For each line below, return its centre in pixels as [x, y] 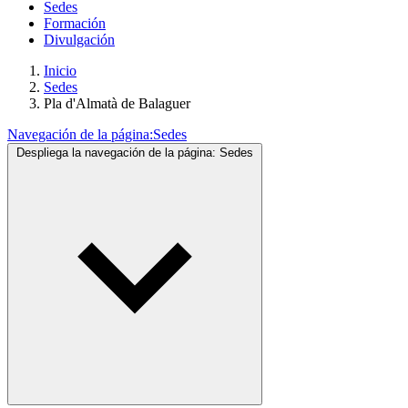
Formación [75, 23]
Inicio [60, 71]
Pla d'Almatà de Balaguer [117, 103]
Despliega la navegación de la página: [116, 153]
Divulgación [79, 40]
